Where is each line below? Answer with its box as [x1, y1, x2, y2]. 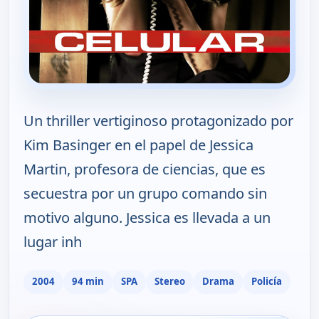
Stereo [155, 275, 185, 288]
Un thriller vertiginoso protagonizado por [23, 110, 293, 130]
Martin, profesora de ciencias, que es [23, 159, 266, 179]
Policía [251, 275, 282, 288]
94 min [72, 275, 104, 288]
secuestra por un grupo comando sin [23, 183, 267, 203]
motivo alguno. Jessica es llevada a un [23, 207, 271, 227]
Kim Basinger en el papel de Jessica [23, 135, 253, 155]
